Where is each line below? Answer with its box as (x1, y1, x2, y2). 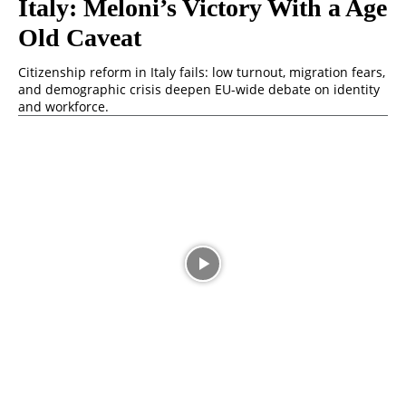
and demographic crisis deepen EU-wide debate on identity (18, 80, 380, 98)
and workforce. (18, 97, 109, 115)
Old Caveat (18, 23, 141, 52)
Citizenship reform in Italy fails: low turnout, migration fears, (18, 63, 385, 81)
